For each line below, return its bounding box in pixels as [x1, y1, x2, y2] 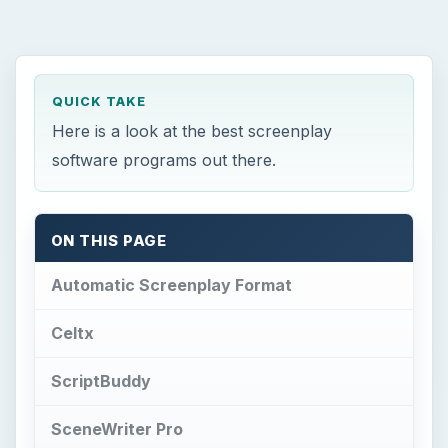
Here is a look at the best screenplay [52, 121, 333, 142]
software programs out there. [52, 150, 277, 171]
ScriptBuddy [50, 370, 151, 391]
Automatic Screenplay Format [50, 275, 292, 296]
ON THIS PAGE [50, 231, 168, 250]
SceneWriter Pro [50, 418, 183, 439]
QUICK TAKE [52, 93, 147, 109]
